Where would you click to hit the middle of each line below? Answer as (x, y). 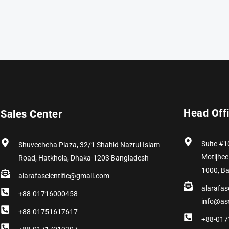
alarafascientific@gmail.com (64, 176)
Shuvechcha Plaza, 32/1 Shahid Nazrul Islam (89, 145)
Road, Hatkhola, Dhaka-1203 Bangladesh (83, 158)
